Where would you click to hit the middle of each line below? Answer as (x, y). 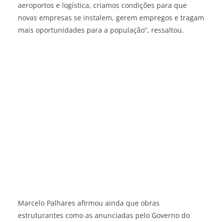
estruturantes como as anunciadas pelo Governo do (104, 215)
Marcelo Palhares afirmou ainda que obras (89, 203)
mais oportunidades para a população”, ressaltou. (101, 30)
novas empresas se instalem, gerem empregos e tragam (111, 17)
